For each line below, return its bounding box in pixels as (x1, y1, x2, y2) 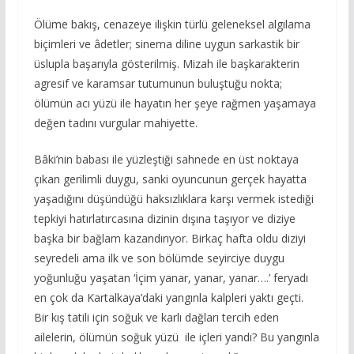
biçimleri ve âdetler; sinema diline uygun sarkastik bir (33, 36, 299, 51)
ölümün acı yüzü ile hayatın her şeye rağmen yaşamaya (33, 95, 316, 111)
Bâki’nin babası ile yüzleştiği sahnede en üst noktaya (33, 151, 299, 167)
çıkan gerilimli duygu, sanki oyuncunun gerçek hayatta (33, 171, 307, 186)
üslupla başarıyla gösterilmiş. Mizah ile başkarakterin (33, 55, 299, 71)
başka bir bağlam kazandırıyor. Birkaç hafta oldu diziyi (33, 230, 306, 246)
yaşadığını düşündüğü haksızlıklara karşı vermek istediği (33, 190, 314, 206)
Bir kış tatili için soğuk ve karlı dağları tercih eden (33, 309, 279, 325)
